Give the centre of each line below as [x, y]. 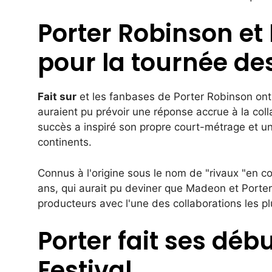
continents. [65, 142]
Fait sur [57, 97]
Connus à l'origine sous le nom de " [124, 173]
